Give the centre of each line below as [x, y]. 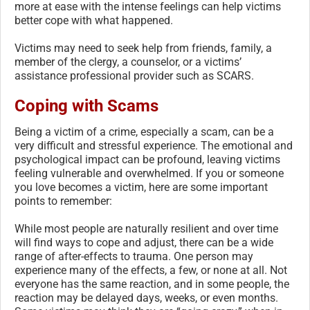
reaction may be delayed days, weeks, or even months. [146, 298]
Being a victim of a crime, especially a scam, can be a [144, 131]
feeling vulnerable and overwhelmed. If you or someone [149, 173]
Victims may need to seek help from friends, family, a [143, 48]
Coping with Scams [86, 106]
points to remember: [63, 201]
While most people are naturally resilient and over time [146, 228]
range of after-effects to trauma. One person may [134, 256]
